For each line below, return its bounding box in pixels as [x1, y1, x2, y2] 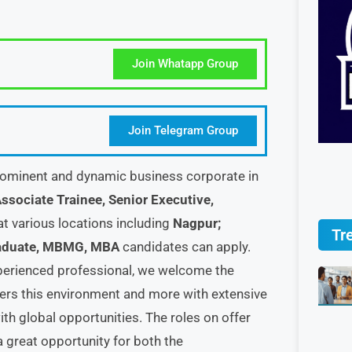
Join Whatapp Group [132, 57, 238, 71]
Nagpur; [173, 215, 221, 231]
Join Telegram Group [128, 123, 238, 137]
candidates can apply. [119, 239, 251, 255]
